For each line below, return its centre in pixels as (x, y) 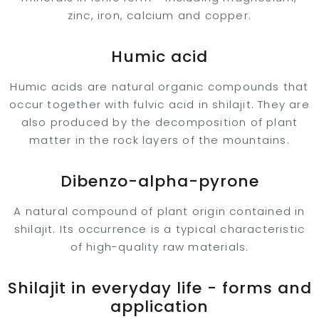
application (159, 307)
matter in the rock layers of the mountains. (159, 140)
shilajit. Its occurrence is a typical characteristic (159, 229)
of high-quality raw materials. (159, 247)
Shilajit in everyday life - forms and (159, 288)
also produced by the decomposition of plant (159, 122)
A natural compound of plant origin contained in (159, 211)
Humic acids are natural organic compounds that (159, 87)
